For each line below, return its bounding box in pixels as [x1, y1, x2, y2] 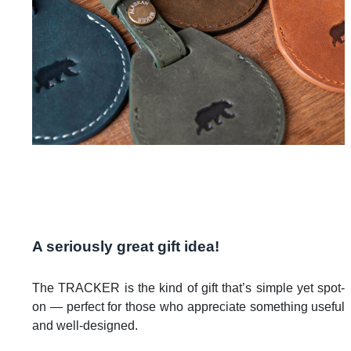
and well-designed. [32, 318, 138, 332]
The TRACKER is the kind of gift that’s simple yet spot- [32, 280, 346, 295]
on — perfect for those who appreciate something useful [32, 299, 346, 313]
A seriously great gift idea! [32, 237, 219, 255]
